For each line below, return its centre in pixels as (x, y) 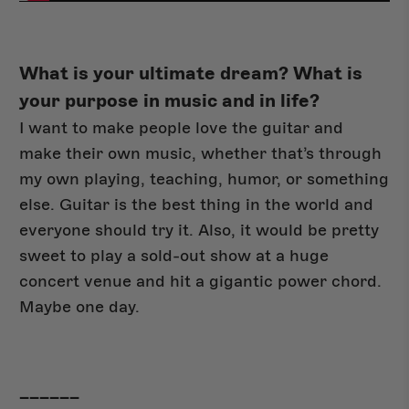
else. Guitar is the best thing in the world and (197, 204)
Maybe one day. (80, 306)
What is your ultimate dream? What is (191, 73)
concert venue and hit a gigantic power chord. (201, 281)
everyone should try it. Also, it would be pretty (199, 230)
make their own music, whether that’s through (201, 153)
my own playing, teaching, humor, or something (204, 178)
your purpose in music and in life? (170, 100)
